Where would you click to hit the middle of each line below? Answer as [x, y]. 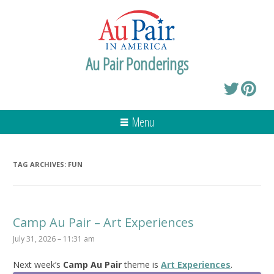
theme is [141, 264]
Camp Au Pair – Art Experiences [103, 222]
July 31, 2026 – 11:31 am [54, 239]
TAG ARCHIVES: [40, 164]
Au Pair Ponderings [137, 63]
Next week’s [38, 264]
